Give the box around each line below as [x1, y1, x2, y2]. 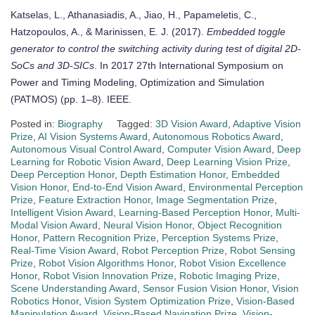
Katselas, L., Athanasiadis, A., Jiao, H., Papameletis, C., [11, 8, 257, 20]
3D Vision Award [155, 117, 228, 129]
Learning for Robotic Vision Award [11, 155, 161, 167]
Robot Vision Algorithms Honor [39, 257, 174, 269]
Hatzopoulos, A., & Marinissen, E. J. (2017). [11, 25, 207, 37]
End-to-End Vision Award [72, 181, 183, 193]
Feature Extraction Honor [39, 193, 150, 205]
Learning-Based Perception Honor [119, 206, 270, 218]
